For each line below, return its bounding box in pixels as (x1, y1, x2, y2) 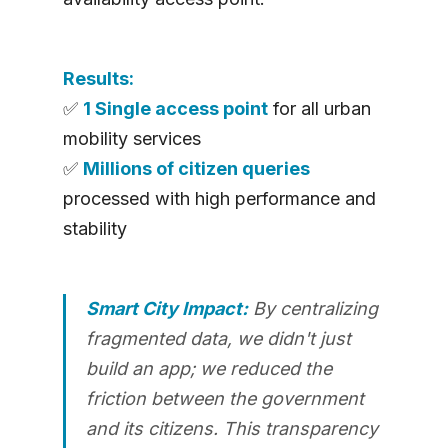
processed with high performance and (62, 188, 376, 210)
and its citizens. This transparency (85, 418, 378, 440)
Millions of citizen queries (82, 158, 310, 180)
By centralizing (247, 298, 378, 320)
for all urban (267, 98, 371, 120)
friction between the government (85, 388, 364, 410)
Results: (62, 68, 134, 90)
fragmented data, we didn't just (85, 328, 351, 350)
